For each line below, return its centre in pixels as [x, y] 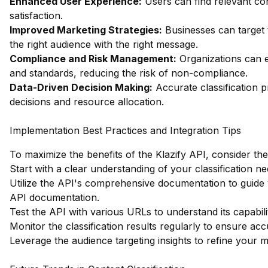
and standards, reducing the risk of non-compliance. [129, 73]
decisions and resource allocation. [87, 102]
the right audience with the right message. [104, 44]
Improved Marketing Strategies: [86, 30]
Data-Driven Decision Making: [81, 87]
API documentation [53, 197]
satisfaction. [36, 16]
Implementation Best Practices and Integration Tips [125, 130]
